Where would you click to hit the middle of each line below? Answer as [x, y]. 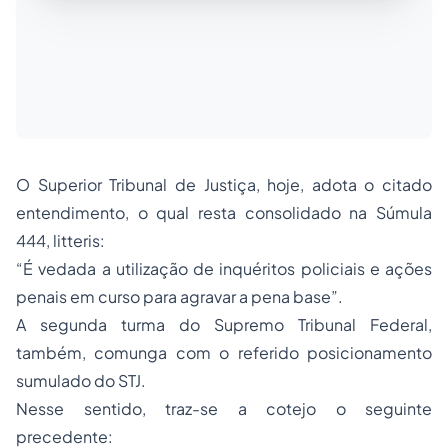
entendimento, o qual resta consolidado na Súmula [224, 212]
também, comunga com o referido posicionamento [224, 352]
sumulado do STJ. [81, 380]
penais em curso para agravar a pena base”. [179, 296]
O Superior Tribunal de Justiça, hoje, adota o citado [224, 184]
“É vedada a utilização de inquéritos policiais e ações [224, 268]
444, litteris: [60, 240]
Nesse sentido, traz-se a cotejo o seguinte [224, 408]
